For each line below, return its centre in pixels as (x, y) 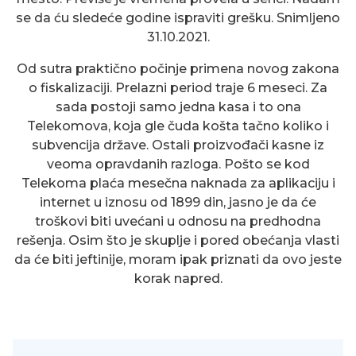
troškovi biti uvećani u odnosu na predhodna (178, 222)
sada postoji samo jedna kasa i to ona (178, 107)
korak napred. (178, 279)
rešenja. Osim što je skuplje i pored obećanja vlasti (178, 241)
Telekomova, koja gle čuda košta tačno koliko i (178, 126)
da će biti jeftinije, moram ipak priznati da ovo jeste (178, 260)
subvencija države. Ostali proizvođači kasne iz (178, 145)
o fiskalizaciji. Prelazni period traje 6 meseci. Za (178, 88)
